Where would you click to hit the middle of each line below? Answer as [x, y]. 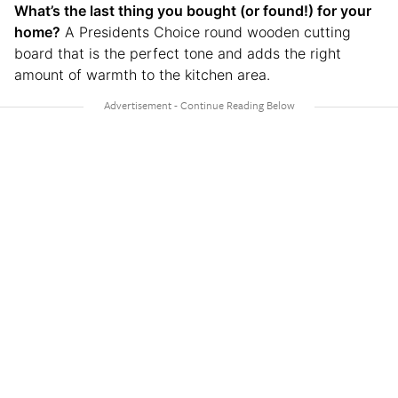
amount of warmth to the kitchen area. [142, 75]
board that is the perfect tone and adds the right [178, 54]
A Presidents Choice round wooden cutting [206, 32]
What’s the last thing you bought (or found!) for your [193, 11]
